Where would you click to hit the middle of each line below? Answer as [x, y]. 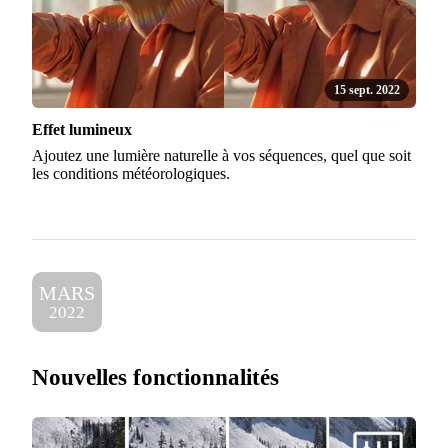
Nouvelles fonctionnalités [155, 377]
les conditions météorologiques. [131, 174]
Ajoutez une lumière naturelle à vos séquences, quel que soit [221, 156]
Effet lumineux [82, 130]
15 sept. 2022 [367, 90]
